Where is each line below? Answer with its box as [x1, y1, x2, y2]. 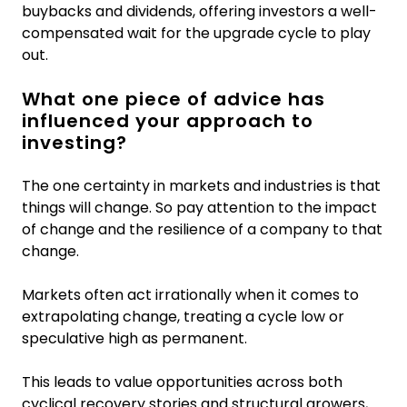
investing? [22, 129, 127, 155]
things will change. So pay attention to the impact [22, 196, 377, 218]
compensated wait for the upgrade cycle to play [22, 22, 371, 44]
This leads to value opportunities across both [22, 371, 342, 392]
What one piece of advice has [22, 85, 325, 112]
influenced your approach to [22, 107, 313, 134]
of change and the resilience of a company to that [22, 218, 382, 240]
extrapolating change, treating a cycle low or [22, 305, 344, 327]
